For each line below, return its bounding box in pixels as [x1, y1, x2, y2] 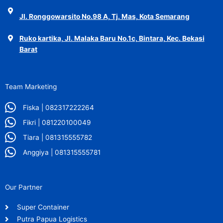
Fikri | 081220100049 [23, 118, 92, 126]
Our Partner [5, 183, 42, 192]
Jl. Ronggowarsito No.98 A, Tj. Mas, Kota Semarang [19, 12, 190, 21]
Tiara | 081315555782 [23, 133, 93, 141]
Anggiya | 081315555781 [23, 148, 101, 156]
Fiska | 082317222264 [23, 103, 95, 111]
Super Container [16, 203, 69, 212]
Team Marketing [5, 83, 57, 91]
